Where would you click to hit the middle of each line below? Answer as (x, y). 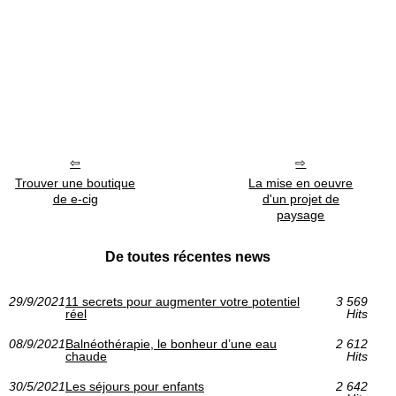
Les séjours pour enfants (135, 386)
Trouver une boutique (76, 183)
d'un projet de (301, 198)
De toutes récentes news (188, 256)
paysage (301, 214)
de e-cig (75, 198)
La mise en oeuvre (301, 183)
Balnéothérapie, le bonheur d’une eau (171, 343)
